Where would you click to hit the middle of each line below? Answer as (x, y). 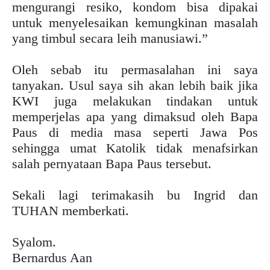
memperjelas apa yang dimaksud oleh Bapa (135, 117)
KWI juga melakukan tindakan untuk (135, 101)
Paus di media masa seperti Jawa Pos (135, 132)
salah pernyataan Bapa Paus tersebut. (112, 164)
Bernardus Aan (52, 258)
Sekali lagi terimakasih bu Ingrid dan (135, 195)
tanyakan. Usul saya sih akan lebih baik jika (135, 85)
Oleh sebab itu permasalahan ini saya (135, 70)
